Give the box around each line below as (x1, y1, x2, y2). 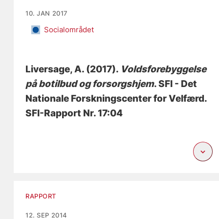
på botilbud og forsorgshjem (25, 78, 154, 90)
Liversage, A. (25, 64, 85, 75)
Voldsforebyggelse (120, 64, 207, 75)
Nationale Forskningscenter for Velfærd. (25, 93, 207, 105)
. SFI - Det (154, 78, 197, 90)
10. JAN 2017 (25, 9, 68, 18)
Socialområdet (44, 25, 94, 35)
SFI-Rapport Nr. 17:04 (25, 108, 123, 119)
